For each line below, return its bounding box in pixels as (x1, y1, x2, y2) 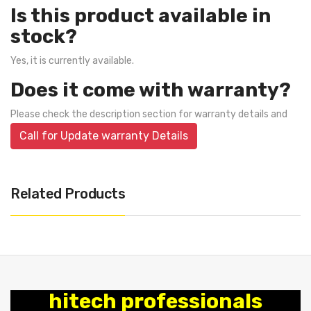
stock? (10, 25, 77, 48)
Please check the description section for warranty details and (10, 108, 287, 120)
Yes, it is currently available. (10, 55, 134, 67)
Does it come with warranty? (10, 78, 291, 101)
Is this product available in (10, 4, 271, 27)
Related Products (10, 185, 125, 202)
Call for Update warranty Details (19, 129, 188, 142)
